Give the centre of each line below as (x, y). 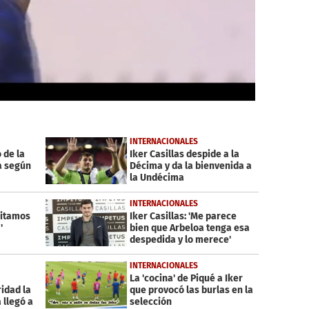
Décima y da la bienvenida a (190, 166)
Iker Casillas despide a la (184, 154)
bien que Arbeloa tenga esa (189, 228)
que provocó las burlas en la (191, 290)
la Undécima (157, 178)
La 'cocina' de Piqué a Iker (186, 279)
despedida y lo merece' (180, 240)
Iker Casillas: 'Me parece (183, 217)
